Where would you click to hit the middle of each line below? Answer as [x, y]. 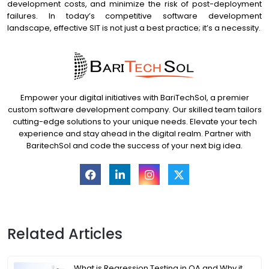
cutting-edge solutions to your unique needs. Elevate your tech [134, 122]
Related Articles [65, 234]
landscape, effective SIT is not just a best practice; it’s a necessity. [134, 28]
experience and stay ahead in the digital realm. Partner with [134, 134]
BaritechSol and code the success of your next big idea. [134, 146]
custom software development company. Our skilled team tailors [134, 110]
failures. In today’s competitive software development [134, 16]
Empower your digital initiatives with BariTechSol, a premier [134, 98]
